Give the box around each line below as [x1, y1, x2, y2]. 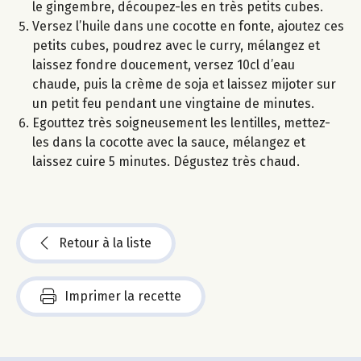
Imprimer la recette [64, 288, 181, 305]
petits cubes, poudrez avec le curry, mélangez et [32, 38, 320, 54]
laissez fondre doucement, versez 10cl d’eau [32, 57, 295, 73]
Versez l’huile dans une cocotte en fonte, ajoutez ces [32, 19, 344, 35]
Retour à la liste [59, 235, 151, 251]
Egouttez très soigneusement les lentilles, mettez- [32, 115, 330, 131]
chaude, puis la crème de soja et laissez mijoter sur [32, 77, 336, 93]
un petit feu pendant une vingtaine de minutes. [32, 96, 314, 112]
